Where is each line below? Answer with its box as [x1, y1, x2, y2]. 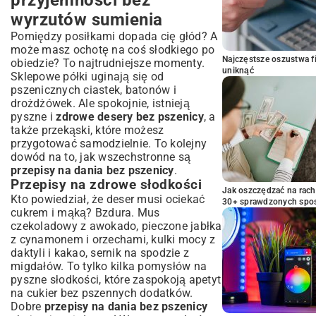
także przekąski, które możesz [11, 123, 164, 137]
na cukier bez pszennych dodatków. [11, 286, 193, 300]
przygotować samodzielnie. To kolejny [11, 136, 207, 150]
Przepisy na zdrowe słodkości [11, 176, 202, 193]
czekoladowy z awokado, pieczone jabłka [11, 219, 222, 233]
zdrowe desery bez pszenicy [56, 109, 204, 123]
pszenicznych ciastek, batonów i [11, 83, 176, 97]
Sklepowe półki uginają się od [11, 69, 164, 83]
